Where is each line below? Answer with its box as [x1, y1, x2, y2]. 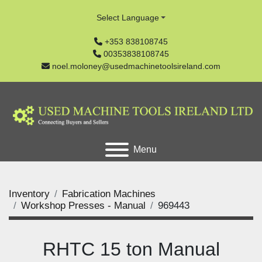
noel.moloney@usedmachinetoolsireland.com [52, 61, 220, 71]
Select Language [96, 13, 159, 22]
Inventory [9, 188, 50, 199]
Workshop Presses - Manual [21, 200, 146, 211]
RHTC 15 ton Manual [42, 239, 220, 260]
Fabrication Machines [62, 188, 156, 199]
